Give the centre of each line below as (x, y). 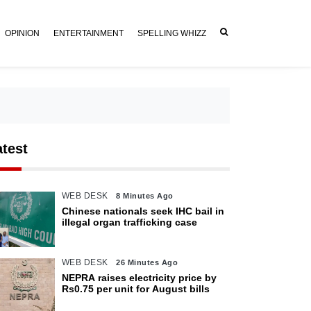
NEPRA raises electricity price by (139, 278)
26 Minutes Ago (147, 262)
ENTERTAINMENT (89, 33)
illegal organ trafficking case (129, 222)
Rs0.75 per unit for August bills (135, 289)
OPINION (22, 33)
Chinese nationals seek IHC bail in (143, 211)
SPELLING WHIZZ (172, 33)
